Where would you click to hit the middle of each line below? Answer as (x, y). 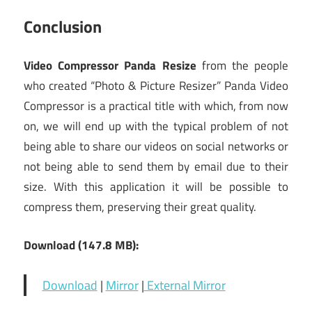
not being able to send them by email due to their (156, 167)
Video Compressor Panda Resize (110, 66)
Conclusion (63, 26)
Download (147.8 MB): (81, 245)
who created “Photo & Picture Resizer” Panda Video (156, 86)
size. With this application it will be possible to (156, 187)
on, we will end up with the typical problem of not (156, 126)
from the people (242, 66)
